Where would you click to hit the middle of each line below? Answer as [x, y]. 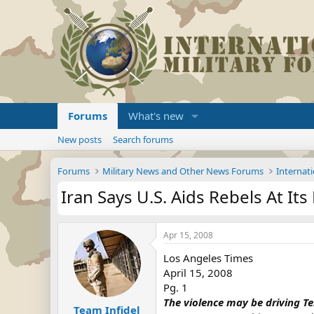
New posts [80, 139]
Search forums [143, 139]
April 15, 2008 [198, 273]
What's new [156, 116]
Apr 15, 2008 [188, 235]
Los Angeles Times [208, 258]
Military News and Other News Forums [183, 171]
